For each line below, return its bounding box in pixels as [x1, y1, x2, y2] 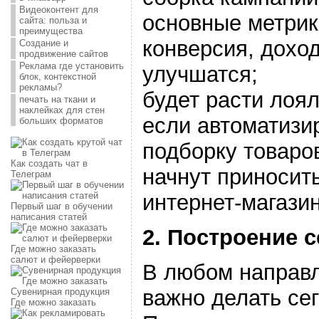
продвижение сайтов [19, 48, 108, 59]
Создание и [19, 38, 68, 48]
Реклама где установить [19, 61, 124, 71]
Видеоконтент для [19, 4, 98, 15]
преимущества [19, 26, 83, 36]
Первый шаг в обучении [10, 201, 113, 211]
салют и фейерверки [10, 254, 100, 265]
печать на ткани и [19, 94, 95, 105]
